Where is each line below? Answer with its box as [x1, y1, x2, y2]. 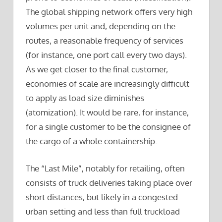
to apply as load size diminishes [26, 93, 144, 103]
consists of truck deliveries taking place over [26, 177, 192, 188]
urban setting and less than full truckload [26, 206, 180, 217]
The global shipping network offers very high [26, 6, 192, 17]
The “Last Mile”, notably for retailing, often [26, 163, 185, 173]
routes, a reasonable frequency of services [26, 35, 183, 46]
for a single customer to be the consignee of [26, 121, 191, 132]
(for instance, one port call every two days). [26, 50, 187, 60]
